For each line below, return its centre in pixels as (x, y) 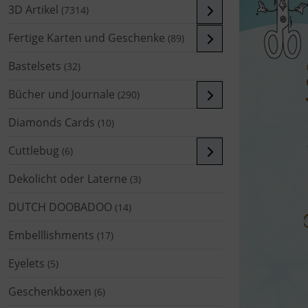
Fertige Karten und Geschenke (87, 37)
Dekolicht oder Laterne (68, 178)
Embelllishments (51, 235)
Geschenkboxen (50, 291)
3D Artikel (33, 9)
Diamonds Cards (52, 122)
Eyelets (26, 263)
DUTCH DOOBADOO (60, 207)
